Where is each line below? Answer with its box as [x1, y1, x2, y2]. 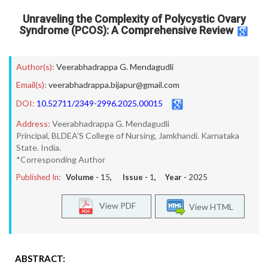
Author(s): [16, 62, 54, 72]
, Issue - [110, 172, 150, 182]
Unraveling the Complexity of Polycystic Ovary [22, 13, 246, 25]
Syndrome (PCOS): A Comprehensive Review [19, 24, 233, 37]
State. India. [16, 142, 61, 153]
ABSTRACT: [15, 253, 65, 264]
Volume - [66, 172, 100, 182]
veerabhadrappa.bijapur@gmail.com [48, 80, 179, 90]
